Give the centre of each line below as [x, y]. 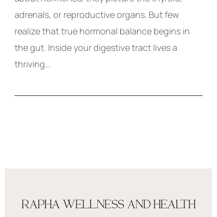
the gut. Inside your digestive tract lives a [96, 48]
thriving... [33, 64]
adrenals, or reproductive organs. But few [97, 15]
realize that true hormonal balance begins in [102, 31]
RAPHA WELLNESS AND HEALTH [108, 204]
